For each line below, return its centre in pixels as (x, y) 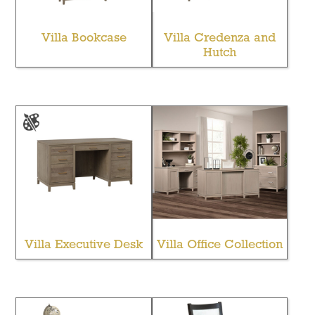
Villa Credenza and (220, 39)
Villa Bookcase (84, 39)
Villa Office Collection (220, 245)
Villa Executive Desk (84, 245)
